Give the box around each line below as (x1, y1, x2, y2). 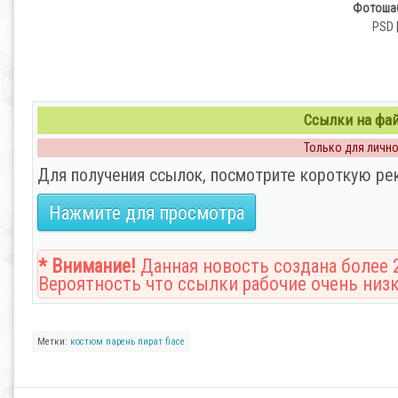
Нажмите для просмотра (49, 202, 244, 224)
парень (106, 336, 135, 347)
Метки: (37, 336, 70, 347)
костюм (70, 336, 103, 347)
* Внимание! (38, 255, 136, 277)
